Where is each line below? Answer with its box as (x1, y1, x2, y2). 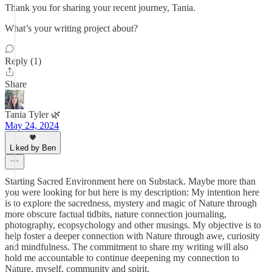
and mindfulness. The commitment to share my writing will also (5, 242, 248, 252)
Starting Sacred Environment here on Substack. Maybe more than (5, 176, 256, 186)
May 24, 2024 (5, 120, 59, 131)
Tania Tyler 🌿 (5, 109, 61, 120)
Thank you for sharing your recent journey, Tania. (5, 2, 195, 13)
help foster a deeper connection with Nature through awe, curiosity (5, 231, 260, 241)
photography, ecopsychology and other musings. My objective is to (5, 220, 261, 230)
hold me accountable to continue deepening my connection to (5, 253, 239, 263)
